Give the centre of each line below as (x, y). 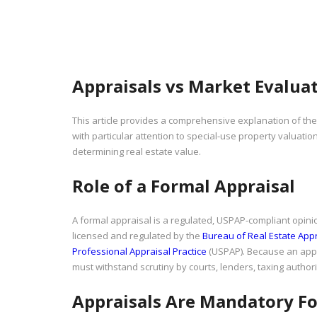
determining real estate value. (137, 152)
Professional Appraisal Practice (139, 252)
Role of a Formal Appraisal (184, 186)
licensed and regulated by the (137, 236)
